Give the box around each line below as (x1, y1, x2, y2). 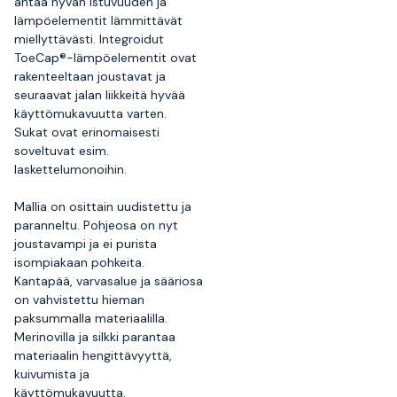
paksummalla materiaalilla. (14, 309, 167, 326)
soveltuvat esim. (14, 142, 109, 159)
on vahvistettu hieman (14, 291, 144, 307)
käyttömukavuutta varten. (14, 105, 167, 121)
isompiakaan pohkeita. (14, 253, 144, 270)
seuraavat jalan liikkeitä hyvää (14, 86, 185, 103)
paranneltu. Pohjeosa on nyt (14, 216, 178, 233)
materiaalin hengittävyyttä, (14, 346, 172, 363)
